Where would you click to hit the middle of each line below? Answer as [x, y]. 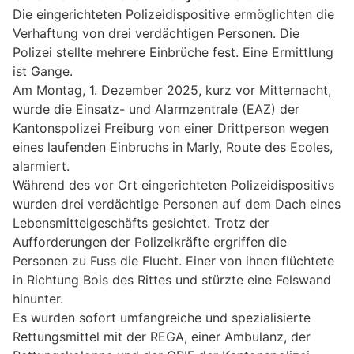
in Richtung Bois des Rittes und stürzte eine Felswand [172, 279]
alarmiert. [41, 166]
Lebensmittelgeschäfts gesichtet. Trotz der [141, 222]
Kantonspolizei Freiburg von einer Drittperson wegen [171, 128]
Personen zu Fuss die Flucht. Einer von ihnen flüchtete [173, 260]
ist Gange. [43, 71]
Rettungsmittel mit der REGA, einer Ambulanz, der [162, 336]
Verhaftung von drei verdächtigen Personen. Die [156, 33]
